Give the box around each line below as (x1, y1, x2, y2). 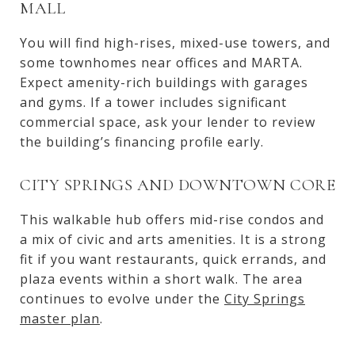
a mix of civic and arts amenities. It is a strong (20, 230, 326, 248)
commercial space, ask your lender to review (20, 113, 315, 131)
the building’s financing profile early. (20, 132, 264, 151)
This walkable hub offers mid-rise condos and (20, 210, 324, 228)
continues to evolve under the (20, 289, 224, 307)
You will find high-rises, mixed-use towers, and (20, 33, 330, 52)
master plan (20, 309, 100, 327)
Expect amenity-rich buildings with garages (20, 73, 308, 91)
